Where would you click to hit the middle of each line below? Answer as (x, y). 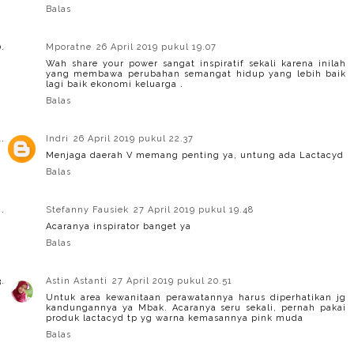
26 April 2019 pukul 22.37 (134, 138)
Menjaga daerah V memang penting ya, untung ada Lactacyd (195, 155)
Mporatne (69, 47)
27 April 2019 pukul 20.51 (172, 281)
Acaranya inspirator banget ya (119, 226)
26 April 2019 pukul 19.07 (156, 47)
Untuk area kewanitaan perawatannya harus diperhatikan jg (196, 297)
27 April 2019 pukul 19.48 (194, 209)
